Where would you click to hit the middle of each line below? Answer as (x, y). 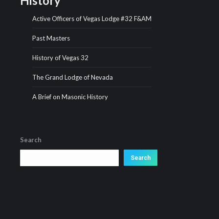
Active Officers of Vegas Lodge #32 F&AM (92, 19)
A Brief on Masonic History (70, 97)
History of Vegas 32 (60, 58)
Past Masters (51, 38)
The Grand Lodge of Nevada (72, 77)
